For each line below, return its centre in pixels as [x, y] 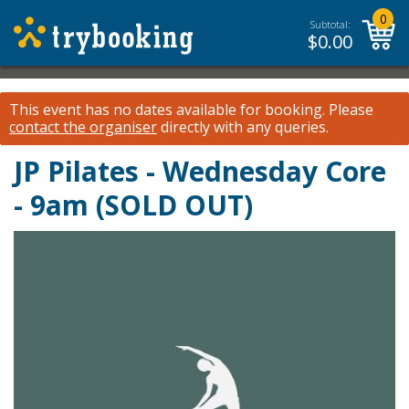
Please [349, 110]
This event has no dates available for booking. [167, 110]
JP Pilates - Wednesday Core [200, 171]
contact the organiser [83, 127]
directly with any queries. [243, 127]
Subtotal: [330, 24]
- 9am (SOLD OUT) [133, 205]
